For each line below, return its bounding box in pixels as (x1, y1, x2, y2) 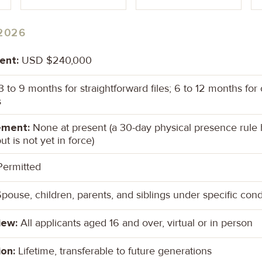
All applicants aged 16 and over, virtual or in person (18, 216, 253, 229)
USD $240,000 (19, 53, 92, 67)
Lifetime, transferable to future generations (15, 244, 212, 257)
